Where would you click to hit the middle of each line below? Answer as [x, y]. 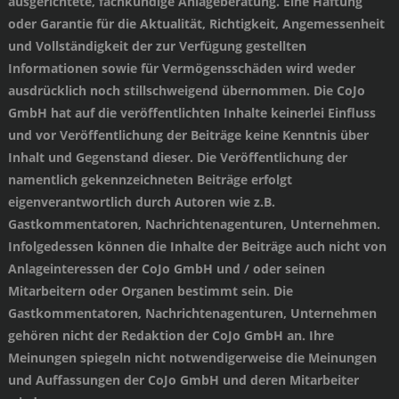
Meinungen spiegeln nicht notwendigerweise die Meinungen [192, 357]
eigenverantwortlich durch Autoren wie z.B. [141, 201]
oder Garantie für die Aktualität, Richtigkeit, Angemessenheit [196, 23]
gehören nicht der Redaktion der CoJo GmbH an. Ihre [171, 335]
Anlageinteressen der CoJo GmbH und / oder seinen [166, 268]
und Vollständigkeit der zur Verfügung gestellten [157, 45]
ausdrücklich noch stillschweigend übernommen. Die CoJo [186, 90]
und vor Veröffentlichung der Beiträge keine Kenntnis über [188, 134]
